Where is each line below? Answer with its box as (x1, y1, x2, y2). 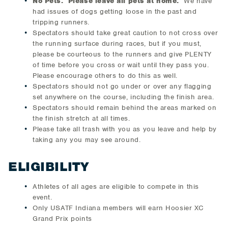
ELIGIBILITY (8, 158, 89, 175)
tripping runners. (33, 18, 90, 26)
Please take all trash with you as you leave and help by (33, 125, 217, 133)
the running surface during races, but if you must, (33, 39, 202, 48)
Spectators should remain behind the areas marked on (33, 103, 217, 112)
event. (33, 193, 57, 202)
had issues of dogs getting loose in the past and (33, 7, 197, 16)
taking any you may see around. (33, 135, 141, 144)
